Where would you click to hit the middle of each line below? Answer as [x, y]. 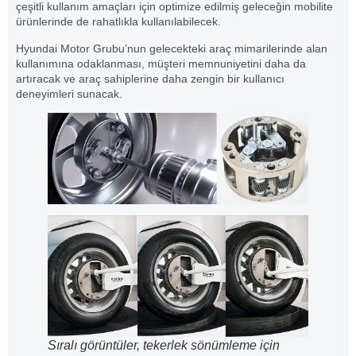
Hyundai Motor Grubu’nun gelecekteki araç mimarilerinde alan [172, 48]
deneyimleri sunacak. [69, 93]
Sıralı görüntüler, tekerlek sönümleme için [164, 345]
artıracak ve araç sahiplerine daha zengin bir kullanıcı [150, 78]
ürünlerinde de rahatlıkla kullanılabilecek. [118, 22]
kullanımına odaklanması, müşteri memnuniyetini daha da [161, 63]
